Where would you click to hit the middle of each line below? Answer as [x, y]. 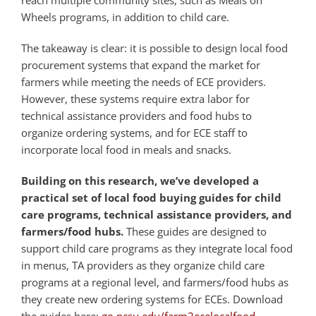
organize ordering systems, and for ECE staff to [134, 133]
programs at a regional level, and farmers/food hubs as [154, 282]
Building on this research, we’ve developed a [140, 181]
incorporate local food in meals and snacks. [126, 150]
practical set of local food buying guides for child [151, 198]
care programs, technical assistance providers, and [156, 215]
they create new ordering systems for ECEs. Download [152, 299]
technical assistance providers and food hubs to [136, 116]
